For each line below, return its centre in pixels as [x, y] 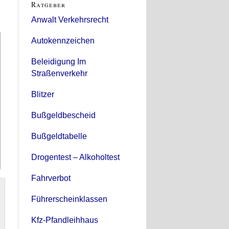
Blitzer [43, 94]
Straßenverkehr [59, 73]
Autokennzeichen [63, 40]
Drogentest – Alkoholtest [75, 157]
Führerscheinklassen [69, 199]
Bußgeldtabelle [59, 136]
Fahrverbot [51, 178]
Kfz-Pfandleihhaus [65, 220]
